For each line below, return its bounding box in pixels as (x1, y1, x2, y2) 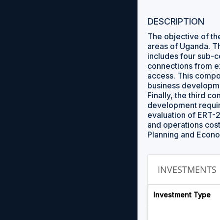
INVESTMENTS (158, 164, 217, 175)
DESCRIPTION (147, 16, 204, 27)
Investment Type (153, 191, 211, 199)
